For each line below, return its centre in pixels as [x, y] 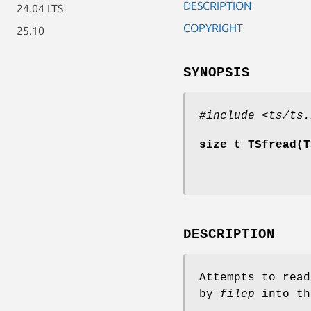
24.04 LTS [40, 8]
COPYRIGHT [213, 27]
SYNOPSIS [217, 73]
